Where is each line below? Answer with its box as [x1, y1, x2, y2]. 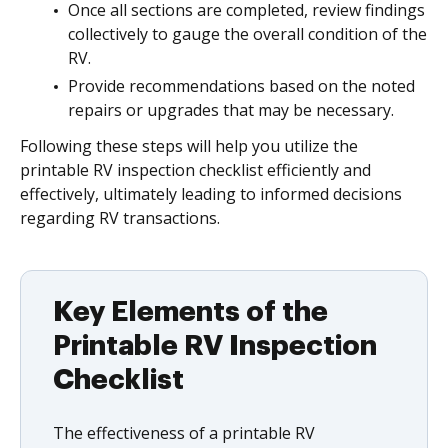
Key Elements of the [53, 298, 328, 326]
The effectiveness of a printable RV [53, 422, 315, 444]
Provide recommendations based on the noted [68, 75, 415, 97]
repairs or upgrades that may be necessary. [68, 99, 394, 121]
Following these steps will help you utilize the [20, 135, 358, 157]
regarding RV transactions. [20, 207, 220, 229]
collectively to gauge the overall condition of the [68, 23, 427, 45]
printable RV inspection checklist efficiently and [20, 159, 371, 181]
